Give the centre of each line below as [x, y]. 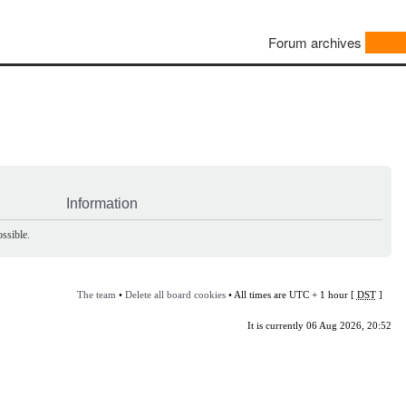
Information [102, 203]
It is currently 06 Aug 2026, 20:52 [319, 325]
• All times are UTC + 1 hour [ [291, 294]
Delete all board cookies [175, 294]
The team [96, 294]
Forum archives [315, 43]
